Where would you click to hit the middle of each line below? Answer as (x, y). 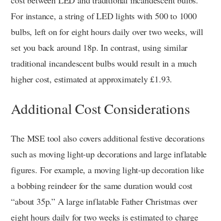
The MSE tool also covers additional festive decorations (108, 138)
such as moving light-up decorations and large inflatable (109, 154)
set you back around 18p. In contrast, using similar (99, 48)
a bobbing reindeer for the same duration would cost (102, 186)
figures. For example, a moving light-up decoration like (108, 170)
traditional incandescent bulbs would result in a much (104, 63)
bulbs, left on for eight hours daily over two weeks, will (107, 32)
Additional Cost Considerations (100, 109)
